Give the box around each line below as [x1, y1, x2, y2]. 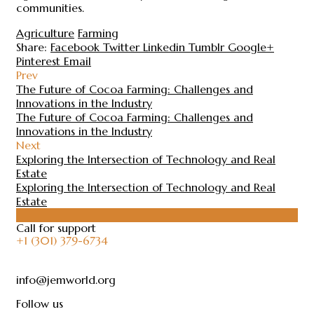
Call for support [16, 221, 96, 235]
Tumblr [189, 40, 224, 55]
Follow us [16, 296, 63, 311]
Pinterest [16, 54, 60, 69]
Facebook [50, 40, 100, 55]
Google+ [228, 40, 274, 55]
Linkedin [143, 40, 185, 55]
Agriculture [16, 26, 74, 41]
